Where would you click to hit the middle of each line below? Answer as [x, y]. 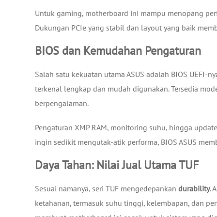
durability [194, 188]
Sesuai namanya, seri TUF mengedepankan [107, 188]
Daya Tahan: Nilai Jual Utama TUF [117, 165]
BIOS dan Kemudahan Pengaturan [118, 50]
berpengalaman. [62, 103]
